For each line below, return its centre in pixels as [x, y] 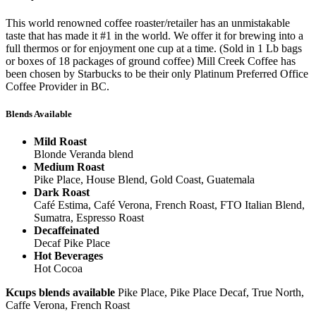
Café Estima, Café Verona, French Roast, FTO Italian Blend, [169, 205]
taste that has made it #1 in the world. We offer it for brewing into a [154, 36]
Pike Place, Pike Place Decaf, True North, [209, 293]
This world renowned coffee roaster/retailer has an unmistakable [148, 23]
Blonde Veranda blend [84, 154]
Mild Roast [60, 142]
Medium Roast [69, 167]
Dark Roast [62, 193]
